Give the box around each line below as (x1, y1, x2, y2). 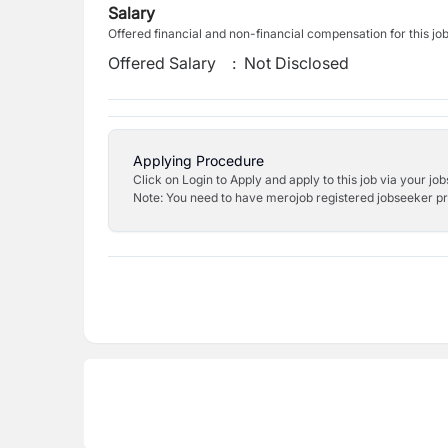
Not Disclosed (244, 53, 350, 73)
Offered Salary (108, 53, 216, 73)
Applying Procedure (133, 152, 264, 169)
